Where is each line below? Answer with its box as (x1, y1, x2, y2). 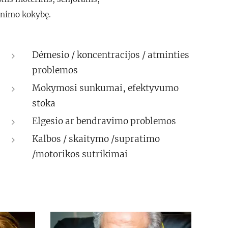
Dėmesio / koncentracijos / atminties (32, 49, 190, 61)
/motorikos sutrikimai (32, 149, 128, 160)
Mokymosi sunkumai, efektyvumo (32, 82, 179, 94)
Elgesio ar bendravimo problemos (32, 116, 177, 127)
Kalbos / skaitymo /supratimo (32, 133, 160, 145)
